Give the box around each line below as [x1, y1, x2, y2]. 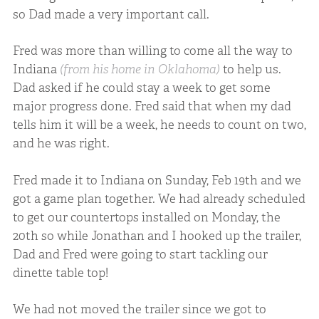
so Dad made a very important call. [12, 6, 209, 22]
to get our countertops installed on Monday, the [12, 209, 281, 225]
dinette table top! [12, 264, 108, 281]
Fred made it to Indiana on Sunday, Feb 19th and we [12, 172, 301, 188]
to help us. [222, 61, 281, 78]
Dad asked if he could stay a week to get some [12, 80, 271, 96]
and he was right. [12, 135, 110, 152]
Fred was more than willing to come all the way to [12, 43, 293, 59]
